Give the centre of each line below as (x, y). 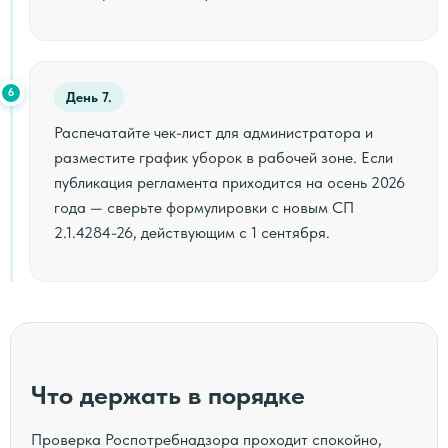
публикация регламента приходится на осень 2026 (229, 182)
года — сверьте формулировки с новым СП (204, 207)
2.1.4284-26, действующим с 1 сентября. (192, 232)
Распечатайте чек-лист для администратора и (213, 132)
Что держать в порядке (168, 394)
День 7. (89, 96)
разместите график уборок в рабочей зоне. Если (223, 157)
